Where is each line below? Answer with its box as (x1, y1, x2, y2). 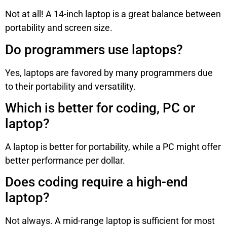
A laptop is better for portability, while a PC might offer (5, 141, 221, 153)
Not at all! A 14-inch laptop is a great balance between (5, 9, 221, 20)
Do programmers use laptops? (5, 42, 183, 57)
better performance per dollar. (5, 155, 125, 166)
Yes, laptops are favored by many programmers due (5, 67, 213, 78)
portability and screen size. (5, 22, 112, 33)
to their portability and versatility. (5, 81, 136, 92)
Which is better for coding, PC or (5, 100, 195, 116)
